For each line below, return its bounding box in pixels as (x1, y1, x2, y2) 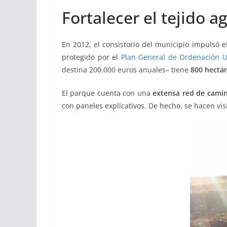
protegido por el (62, 52, 121, 62)
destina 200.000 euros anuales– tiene (62, 64, 191, 74)
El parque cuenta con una (62, 88, 153, 98)
